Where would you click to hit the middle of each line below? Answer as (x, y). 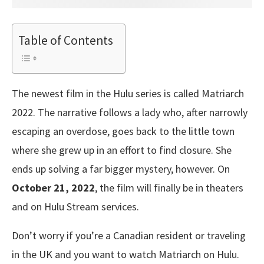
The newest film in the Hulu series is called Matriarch (128, 93)
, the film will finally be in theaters (169, 187)
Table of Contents (66, 40)
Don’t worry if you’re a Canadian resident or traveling (129, 235)
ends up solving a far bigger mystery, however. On (121, 169)
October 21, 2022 (53, 187)
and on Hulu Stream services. (75, 206)
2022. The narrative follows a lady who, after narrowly (130, 112)
